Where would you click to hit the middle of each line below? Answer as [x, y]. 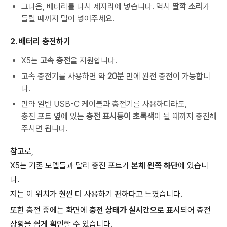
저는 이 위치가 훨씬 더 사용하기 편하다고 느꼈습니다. [96, 194]
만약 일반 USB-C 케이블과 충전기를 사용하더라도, [104, 104]
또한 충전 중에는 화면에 [50, 210]
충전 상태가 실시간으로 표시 [135, 210]
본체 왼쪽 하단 [155, 165]
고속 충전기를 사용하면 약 [64, 76]
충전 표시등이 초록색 [120, 116]
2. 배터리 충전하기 [40, 41]
